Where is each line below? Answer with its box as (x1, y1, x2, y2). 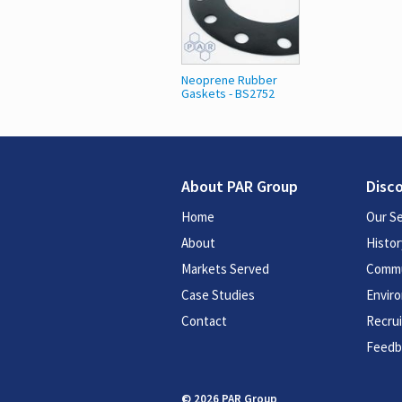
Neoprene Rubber (181, 72, 277, 89)
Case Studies (181, 286, 255, 304)
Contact (181, 312, 227, 330)
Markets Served (181, 260, 269, 278)
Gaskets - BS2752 (181, 85, 275, 102)
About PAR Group (181, 176, 298, 197)
